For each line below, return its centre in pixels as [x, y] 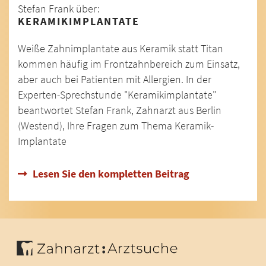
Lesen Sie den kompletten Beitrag [111, 174]
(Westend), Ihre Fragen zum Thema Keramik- [116, 126]
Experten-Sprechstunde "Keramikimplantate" [117, 95]
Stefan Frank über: [59, 9]
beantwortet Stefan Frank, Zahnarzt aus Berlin [120, 110]
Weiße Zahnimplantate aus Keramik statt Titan [121, 48]
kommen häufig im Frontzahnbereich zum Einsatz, [129, 64]
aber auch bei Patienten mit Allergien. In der [115, 79]
